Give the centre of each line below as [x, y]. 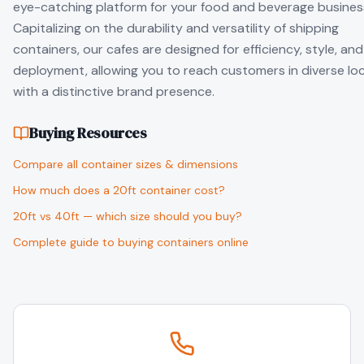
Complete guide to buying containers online [131, 242]
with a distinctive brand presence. [114, 91]
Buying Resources [89, 133]
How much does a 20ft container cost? [119, 190]
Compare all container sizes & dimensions [126, 164]
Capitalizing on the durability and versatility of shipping [176, 28]
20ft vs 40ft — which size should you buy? [128, 216]
